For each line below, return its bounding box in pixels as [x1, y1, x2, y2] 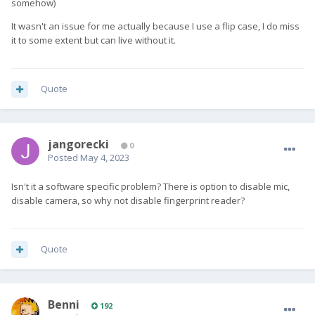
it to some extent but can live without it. [11, 34, 176, 47]
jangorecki [48, 136, 109, 153]
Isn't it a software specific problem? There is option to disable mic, [11, 180, 290, 193]
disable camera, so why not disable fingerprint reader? [11, 194, 245, 207]
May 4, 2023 [80, 151, 129, 165]
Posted [48, 151, 80, 165]
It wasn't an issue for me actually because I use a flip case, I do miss [11, 20, 300, 33]
